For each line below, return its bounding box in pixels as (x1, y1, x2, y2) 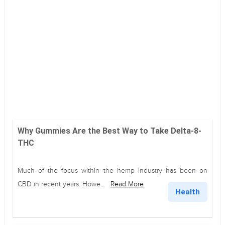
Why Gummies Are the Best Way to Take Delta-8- (18, 126, 201, 136)
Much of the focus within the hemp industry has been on (18, 166, 207, 175)
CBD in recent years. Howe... (18, 180, 107, 188)
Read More (110, 180, 144, 188)
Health (175, 187, 200, 196)
